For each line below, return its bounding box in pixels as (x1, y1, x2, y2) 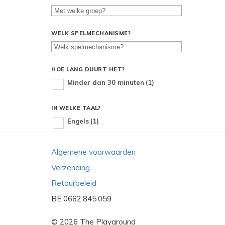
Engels (67, 117, 89, 125)
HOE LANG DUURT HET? (51, 66, 125, 73)
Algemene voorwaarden (51, 147, 136, 157)
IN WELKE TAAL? (51, 104, 100, 111)
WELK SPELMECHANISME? (51, 30, 131, 37)
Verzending (51, 163, 90, 172)
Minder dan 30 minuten (67, 78, 144, 86)
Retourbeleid (51, 178, 96, 188)
